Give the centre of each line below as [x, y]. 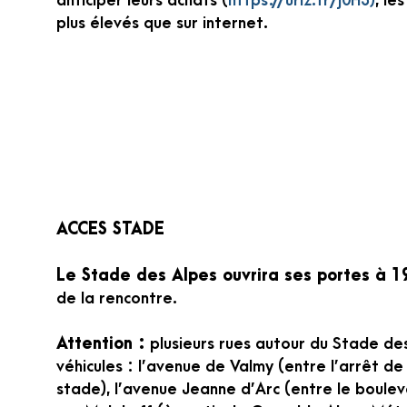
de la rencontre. [117, 298]
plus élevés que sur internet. [162, 23]
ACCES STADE [110, 229]
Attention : [101, 344]
